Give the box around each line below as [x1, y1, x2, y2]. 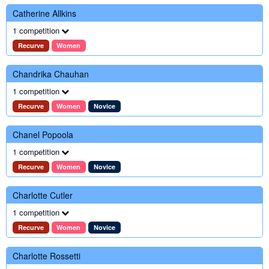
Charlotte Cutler [13, 189, 73, 201]
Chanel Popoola [13, 128, 73, 141]
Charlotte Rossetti [13, 250, 80, 262]
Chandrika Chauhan [13, 68, 89, 80]
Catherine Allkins [13, 7, 76, 19]
